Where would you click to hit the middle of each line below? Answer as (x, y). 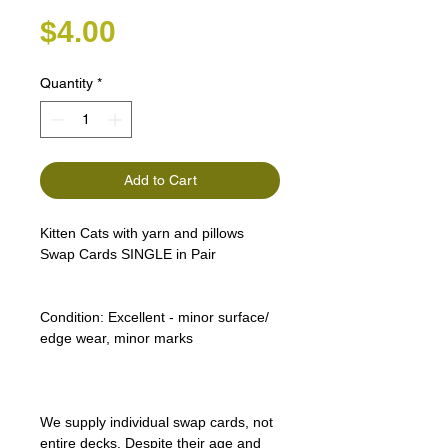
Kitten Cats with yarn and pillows (142, 233)
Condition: (72, 317)
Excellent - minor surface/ (188, 317)
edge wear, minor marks (116, 338)
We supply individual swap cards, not (156, 422)
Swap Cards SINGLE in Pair (128, 254)
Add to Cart (160, 180)
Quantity (66, 83)
